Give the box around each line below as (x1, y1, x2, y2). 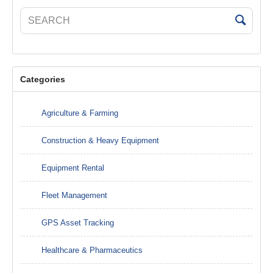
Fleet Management (41, 190, 107, 200)
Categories (20, 74, 65, 85)
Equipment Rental (41, 163, 104, 172)
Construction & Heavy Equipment (41, 135, 159, 145)
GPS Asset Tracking (41, 218, 114, 227)
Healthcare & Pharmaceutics (41, 245, 143, 255)
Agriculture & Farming (41, 108, 118, 118)
